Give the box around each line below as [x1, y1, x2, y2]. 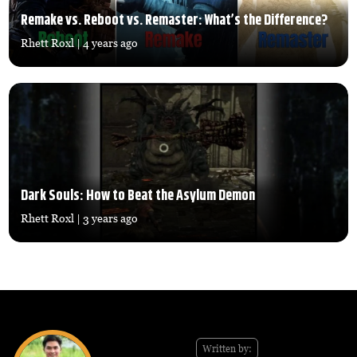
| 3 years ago [74, 211, 139, 226]
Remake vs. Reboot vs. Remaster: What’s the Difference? [21, 10, 328, 33]
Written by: [202, 343, 252, 355]
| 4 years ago [74, 36, 139, 50]
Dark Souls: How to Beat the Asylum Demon [21, 185, 256, 208]
